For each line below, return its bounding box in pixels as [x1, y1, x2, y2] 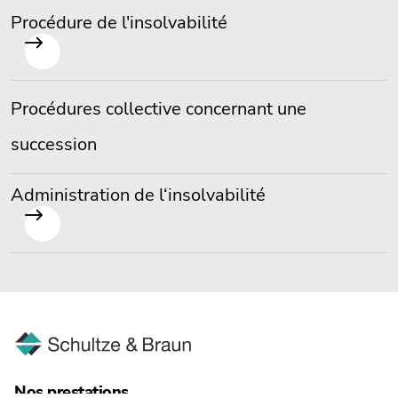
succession [11, 132, 97, 157]
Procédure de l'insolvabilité [11, 11, 227, 36]
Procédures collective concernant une [11, 97, 306, 122]
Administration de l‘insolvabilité [11, 183, 266, 208]
